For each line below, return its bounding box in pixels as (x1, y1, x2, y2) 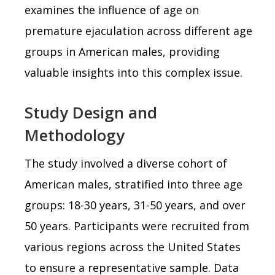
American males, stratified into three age (25, 176, 242, 192)
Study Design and (25, 101, 157, 123)
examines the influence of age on (25, 2, 199, 17)
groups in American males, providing (25, 44, 220, 59)
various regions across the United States (25, 239, 241, 254)
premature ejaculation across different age (25, 23, 252, 38)
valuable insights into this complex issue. (25, 64, 242, 80)
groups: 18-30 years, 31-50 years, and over (25, 197, 246, 212)
